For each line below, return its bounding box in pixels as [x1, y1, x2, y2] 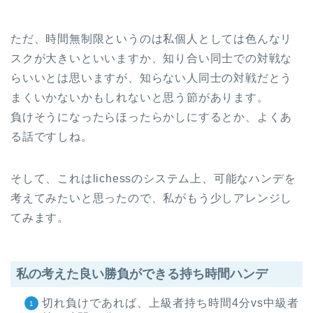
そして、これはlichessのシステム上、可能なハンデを [10, 173, 296, 185]
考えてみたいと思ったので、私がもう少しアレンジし [10, 192, 293, 205]
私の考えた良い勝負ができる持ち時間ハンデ [16, 267, 268, 282]
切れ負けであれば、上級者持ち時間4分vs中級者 [42, 297, 299, 310]
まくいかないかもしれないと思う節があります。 [10, 92, 269, 104]
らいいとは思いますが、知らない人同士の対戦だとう [10, 72, 293, 85]
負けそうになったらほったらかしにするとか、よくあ [10, 111, 293, 124]
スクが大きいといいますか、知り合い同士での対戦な [10, 52, 293, 65]
